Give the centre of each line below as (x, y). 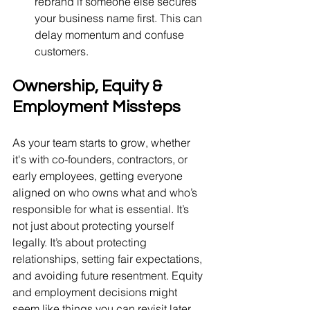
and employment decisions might (96, 292)
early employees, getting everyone (99, 176)
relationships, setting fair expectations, (109, 259)
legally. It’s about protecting (81, 242)
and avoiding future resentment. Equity (109, 275)
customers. (62, 51)
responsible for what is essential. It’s (102, 209)
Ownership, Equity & (89, 86)
